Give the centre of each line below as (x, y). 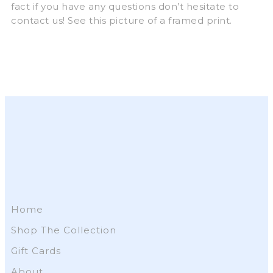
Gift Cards (36, 251)
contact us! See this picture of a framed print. (122, 20)
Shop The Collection (64, 230)
